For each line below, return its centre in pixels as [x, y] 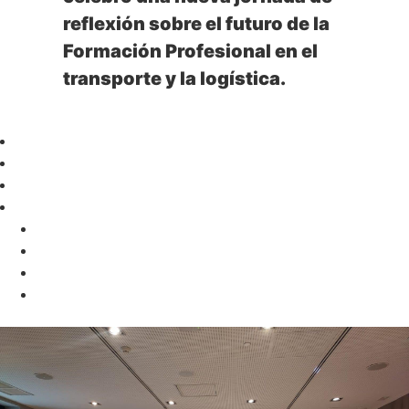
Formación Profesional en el [190, 51]
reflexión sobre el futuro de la [196, 23]
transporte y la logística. [174, 78]
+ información [131, 117]
